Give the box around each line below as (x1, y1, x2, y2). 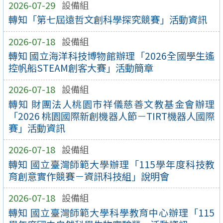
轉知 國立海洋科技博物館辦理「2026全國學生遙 (8, 49, 215, 63)
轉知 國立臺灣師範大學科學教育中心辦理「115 (8, 205, 215, 220)
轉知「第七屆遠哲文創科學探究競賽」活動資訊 (8, 12, 207, 27)
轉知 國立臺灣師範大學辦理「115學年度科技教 (8, 157, 215, 171)
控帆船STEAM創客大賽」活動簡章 (8, 61, 153, 75)
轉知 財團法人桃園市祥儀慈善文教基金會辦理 (8, 97, 215, 111)
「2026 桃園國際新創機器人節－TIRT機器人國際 (8, 109, 215, 123)
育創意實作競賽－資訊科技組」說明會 (8, 169, 169, 183)
